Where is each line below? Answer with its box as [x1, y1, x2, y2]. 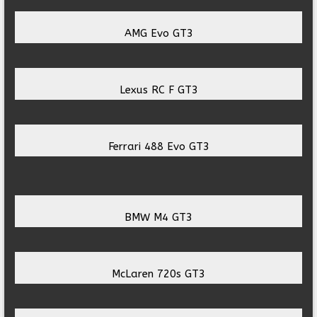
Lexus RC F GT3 [119, 83, 198, 97]
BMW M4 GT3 [125, 211, 192, 224]
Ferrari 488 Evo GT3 [108, 140, 209, 154]
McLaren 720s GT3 [112, 267, 205, 281]
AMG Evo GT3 [124, 27, 193, 40]
